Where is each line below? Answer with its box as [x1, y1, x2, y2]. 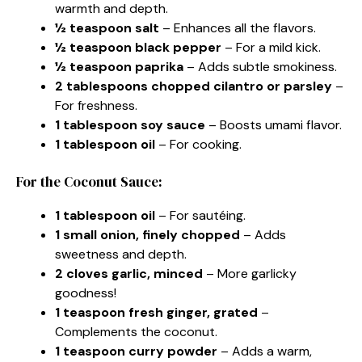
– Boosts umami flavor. [205, 116, 342, 133]
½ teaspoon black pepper [55, 38, 221, 56]
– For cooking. [155, 135, 242, 153]
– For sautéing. [155, 206, 246, 224]
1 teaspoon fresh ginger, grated [55, 303, 258, 321]
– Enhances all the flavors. [159, 19, 316, 36]
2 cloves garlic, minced [55, 264, 203, 282]
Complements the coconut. [55, 322, 217, 340]
